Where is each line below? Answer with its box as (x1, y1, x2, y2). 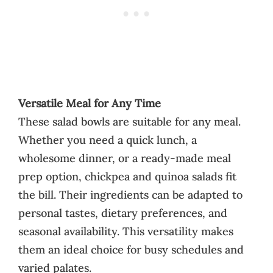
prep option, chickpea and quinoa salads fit (18, 169, 236, 183)
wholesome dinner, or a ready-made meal (18, 151, 231, 165)
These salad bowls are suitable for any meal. (18, 114, 241, 129)
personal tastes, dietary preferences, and (18, 205, 227, 220)
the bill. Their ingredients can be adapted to (18, 187, 243, 202)
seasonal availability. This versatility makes (18, 224, 233, 238)
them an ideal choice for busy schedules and (18, 242, 244, 257)
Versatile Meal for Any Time (18, 96, 161, 110)
